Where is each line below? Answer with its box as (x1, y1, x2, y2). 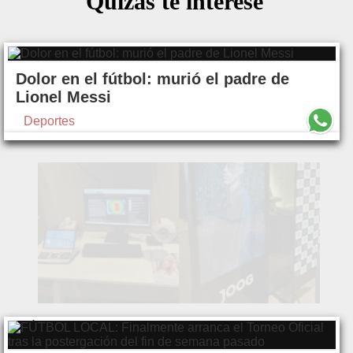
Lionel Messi (16, 88, 111, 106)
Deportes (24, 114, 75, 128)
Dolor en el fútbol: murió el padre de (16, 70, 289, 88)
